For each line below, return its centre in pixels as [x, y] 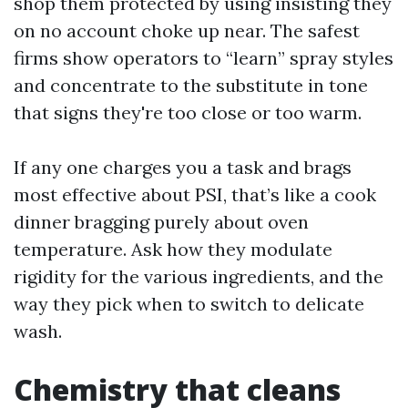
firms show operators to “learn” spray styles [204, 58]
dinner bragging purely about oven [161, 222]
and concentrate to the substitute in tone [191, 85]
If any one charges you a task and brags [183, 167]
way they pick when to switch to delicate [189, 304]
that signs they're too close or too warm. [188, 112]
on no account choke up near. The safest [187, 31]
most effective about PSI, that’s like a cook [195, 194]
